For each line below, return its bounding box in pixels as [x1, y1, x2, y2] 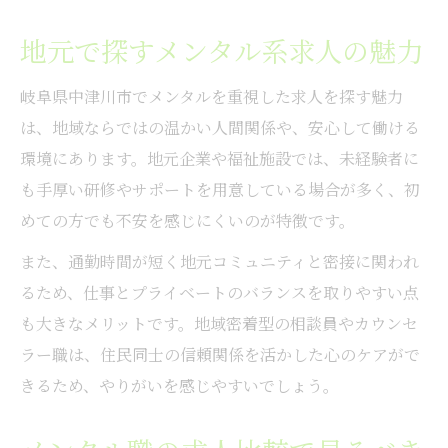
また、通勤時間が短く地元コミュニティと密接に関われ [20, 249, 419, 273]
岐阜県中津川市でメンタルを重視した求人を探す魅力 [20, 84, 403, 108]
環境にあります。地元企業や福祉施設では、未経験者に [20, 146, 419, 170]
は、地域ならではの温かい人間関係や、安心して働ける [20, 115, 420, 139]
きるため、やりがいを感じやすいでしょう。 [20, 373, 339, 397]
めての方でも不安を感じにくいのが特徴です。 [20, 208, 355, 232]
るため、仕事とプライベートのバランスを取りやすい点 [20, 280, 419, 304]
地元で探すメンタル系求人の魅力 [20, 30, 423, 70]
